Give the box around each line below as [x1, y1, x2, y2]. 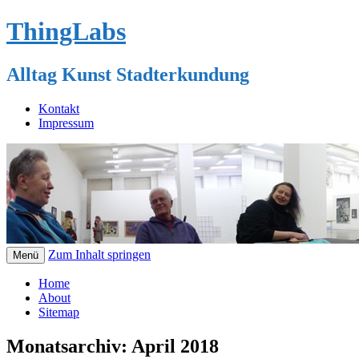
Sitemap [38, 305, 79, 319]
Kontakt [38, 101, 79, 115]
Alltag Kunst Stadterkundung [6, 63, 249, 85]
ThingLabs [6, 17, 126, 46]
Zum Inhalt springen [48, 247, 151, 261]
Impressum [38, 115, 94, 130]
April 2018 [131, 335, 219, 357]
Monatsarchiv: [6, 335, 131, 357]
